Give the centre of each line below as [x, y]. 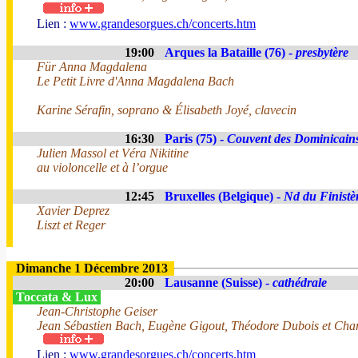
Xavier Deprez [73, 211]
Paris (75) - [196, 139]
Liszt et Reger [71, 225]
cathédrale [300, 282]
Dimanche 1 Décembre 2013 [92, 268]
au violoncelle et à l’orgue [102, 167]
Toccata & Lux [57, 297]
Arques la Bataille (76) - [230, 52]
